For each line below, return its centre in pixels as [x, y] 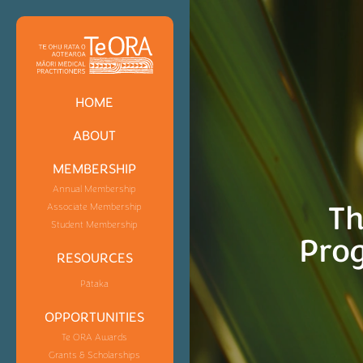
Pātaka [95, 283]
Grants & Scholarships [95, 354]
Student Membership [95, 224]
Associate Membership [95, 206]
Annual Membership [95, 188]
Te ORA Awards [95, 337]
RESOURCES [94, 258]
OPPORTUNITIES [95, 317]
